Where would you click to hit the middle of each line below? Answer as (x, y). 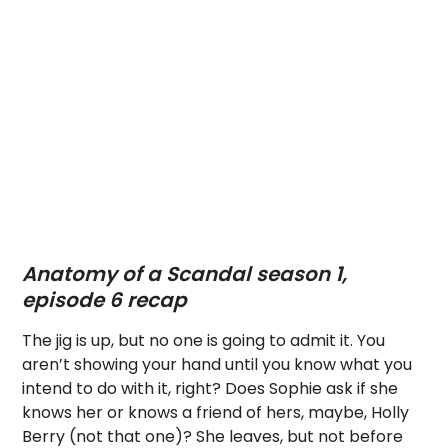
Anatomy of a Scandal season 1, (185, 274)
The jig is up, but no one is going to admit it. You (204, 340)
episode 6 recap (105, 300)
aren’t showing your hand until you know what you (217, 364)
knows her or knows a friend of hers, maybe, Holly (216, 412)
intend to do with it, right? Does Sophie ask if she (210, 388)
